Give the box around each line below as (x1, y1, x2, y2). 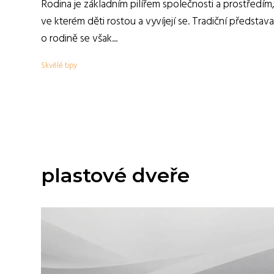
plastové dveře (41, 163, 190, 187)
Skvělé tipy (41, 59, 77, 72)
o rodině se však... (41, 30, 117, 48)
